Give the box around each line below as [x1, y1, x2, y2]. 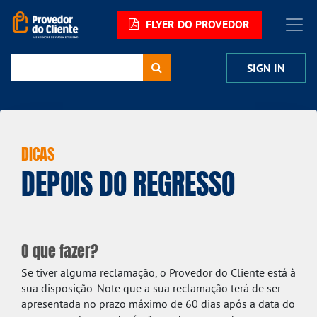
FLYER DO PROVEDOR [142, 17, 250, 32]
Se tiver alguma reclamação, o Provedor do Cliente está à [21, 265, 296, 279]
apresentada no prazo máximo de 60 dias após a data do [21, 296, 295, 311]
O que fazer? [21, 236, 98, 263]
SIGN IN [247, 61, 285, 76]
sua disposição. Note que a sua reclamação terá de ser [21, 281, 281, 295]
